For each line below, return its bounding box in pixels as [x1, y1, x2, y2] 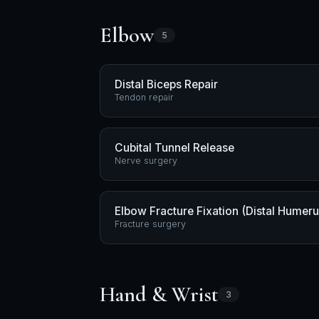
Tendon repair [115, 92, 174, 103]
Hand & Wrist [100, 281, 218, 308]
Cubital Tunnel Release [115, 141, 234, 155]
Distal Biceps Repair [115, 78, 218, 91]
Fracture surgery [115, 219, 186, 229]
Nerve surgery [115, 155, 177, 166]
